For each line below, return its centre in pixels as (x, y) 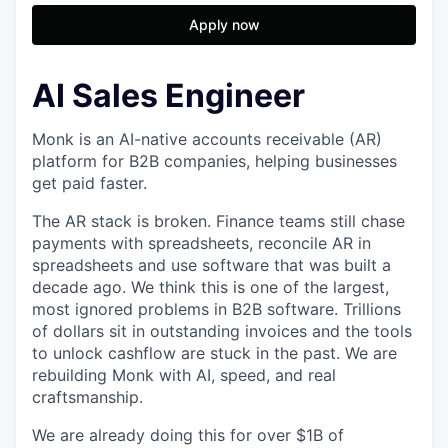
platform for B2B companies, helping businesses (214, 161)
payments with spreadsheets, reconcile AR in (201, 243)
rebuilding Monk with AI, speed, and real (184, 375)
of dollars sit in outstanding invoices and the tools (222, 331)
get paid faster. (89, 183)
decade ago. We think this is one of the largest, (210, 287)
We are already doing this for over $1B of (188, 435)
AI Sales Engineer (168, 95)
